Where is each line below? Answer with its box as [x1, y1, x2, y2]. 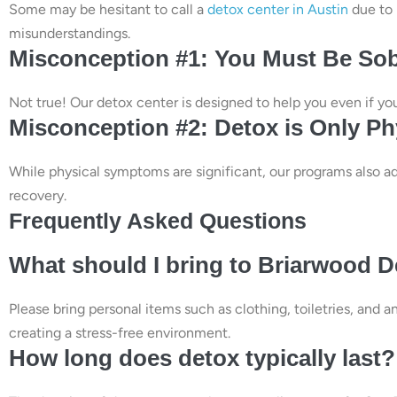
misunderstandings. [9, 24, 130, 42]
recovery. [9, 186, 66, 204]
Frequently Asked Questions [9, 207, 307, 233]
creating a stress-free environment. [9, 323, 230, 341]
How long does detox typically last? [9, 344, 395, 371]
